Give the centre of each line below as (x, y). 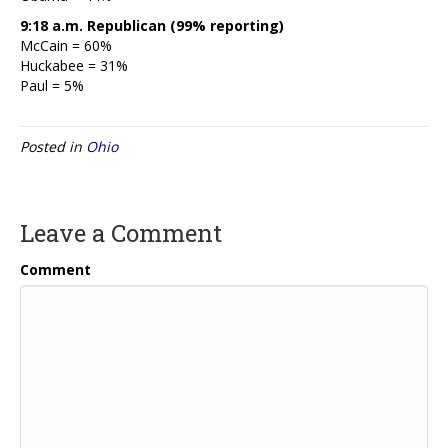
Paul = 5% (52, 85)
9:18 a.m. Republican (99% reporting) (152, 25)
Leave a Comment (121, 232)
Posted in (53, 146)
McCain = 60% (66, 45)
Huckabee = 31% (74, 65)
